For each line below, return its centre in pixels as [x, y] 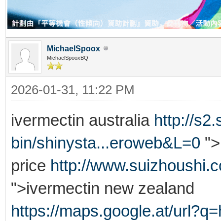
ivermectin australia [82, 120]
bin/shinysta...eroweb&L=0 [106, 143]
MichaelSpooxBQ [68, 57]
